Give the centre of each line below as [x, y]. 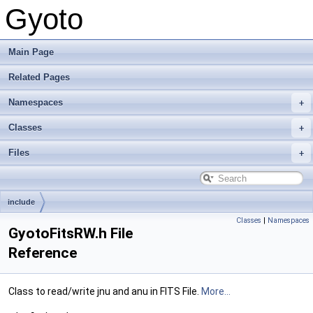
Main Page [31, 52]
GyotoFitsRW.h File [71, 233]
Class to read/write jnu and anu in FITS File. [105, 291]
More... [216, 291]
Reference [43, 253]
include [21, 202]
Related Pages [39, 77]
